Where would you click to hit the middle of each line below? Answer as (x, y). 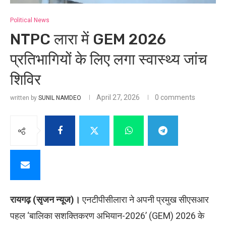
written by (24, 98)
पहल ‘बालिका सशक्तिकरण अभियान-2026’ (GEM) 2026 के (107, 216)
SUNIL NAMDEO (60, 98)
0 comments (175, 98)
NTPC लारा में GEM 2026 (88, 40)
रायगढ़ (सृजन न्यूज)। (45, 200)
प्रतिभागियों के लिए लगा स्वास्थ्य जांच (109, 60)
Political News (30, 20)
